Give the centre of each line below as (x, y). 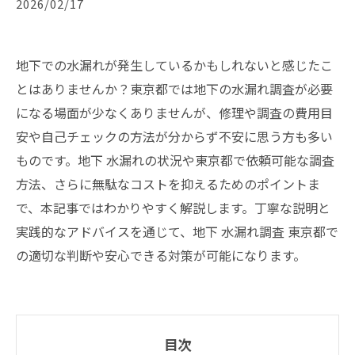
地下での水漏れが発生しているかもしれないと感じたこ (174, 65)
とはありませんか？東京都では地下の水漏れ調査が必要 (174, 89)
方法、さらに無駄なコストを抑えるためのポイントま (168, 184)
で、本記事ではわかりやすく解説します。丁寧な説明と (173, 208)
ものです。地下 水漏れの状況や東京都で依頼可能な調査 (175, 160)
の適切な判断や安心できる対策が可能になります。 (161, 255)
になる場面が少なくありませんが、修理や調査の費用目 (174, 113)
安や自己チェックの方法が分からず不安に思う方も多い (174, 136)
